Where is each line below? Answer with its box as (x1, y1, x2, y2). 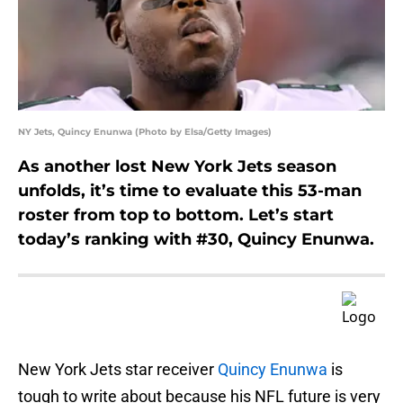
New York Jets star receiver (18, 360, 218, 380)
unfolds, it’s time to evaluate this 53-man (18, 181, 362, 201)
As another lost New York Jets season (18, 157, 336, 177)
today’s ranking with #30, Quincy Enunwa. (18, 229, 374, 250)
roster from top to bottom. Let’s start (18, 205, 334, 226)
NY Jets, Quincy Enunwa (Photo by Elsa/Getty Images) (18, 126, 272, 139)
